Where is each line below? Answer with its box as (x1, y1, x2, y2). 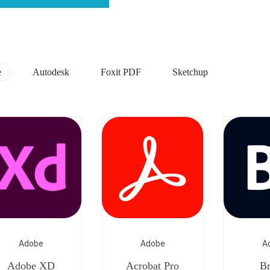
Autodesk (33, 67, 69, 77)
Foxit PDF (101, 67, 141, 77)
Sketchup (172, 67, 208, 77)
